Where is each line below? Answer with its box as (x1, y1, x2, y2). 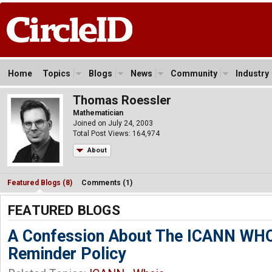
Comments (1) (81, 178, 132, 187)
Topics (42, 69, 70, 78)
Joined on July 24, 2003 (73, 119, 153, 127)
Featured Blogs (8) (7, 178, 72, 187)
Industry (236, 69, 269, 78)
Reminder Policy (8, 244, 126, 263)
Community (171, 69, 217, 78)
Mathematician (73, 109, 123, 117)
